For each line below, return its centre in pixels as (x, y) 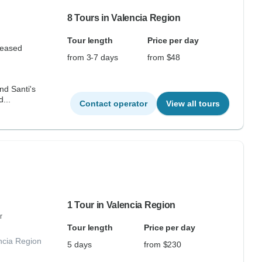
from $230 (163, 244)
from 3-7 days (92, 57)
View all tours (193, 104)
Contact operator (113, 104)
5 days (79, 244)
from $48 (164, 57)
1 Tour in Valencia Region (121, 205)
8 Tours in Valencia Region (124, 18)
